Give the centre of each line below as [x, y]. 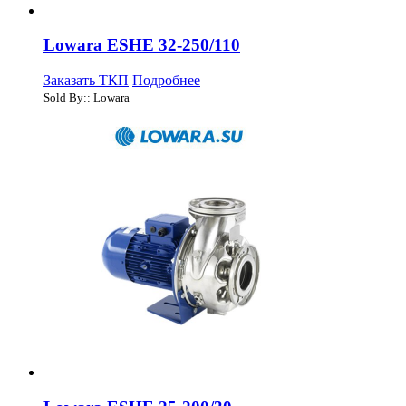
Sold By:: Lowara [87, 97]
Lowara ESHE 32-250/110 [142, 45]
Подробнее [166, 80]
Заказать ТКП [86, 80]
